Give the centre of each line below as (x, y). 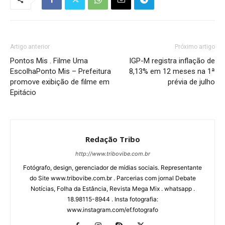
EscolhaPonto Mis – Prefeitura (61, 71)
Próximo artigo (195, 47)
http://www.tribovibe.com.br (113, 154)
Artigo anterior (30, 47)
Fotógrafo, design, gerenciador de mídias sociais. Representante (113, 167)
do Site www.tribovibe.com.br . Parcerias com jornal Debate (113, 178)
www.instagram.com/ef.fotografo (113, 210)
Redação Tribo (113, 139)
